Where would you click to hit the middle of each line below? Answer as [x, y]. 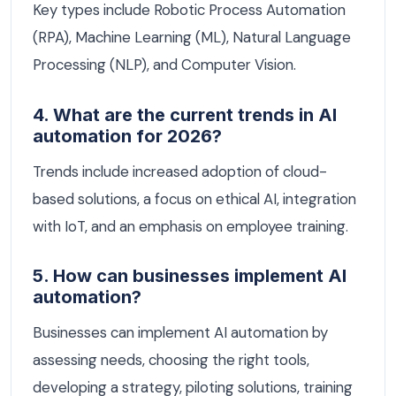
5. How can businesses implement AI [190, 276]
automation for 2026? [127, 136]
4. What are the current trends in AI [185, 114]
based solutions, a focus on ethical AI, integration [194, 198]
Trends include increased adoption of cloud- [180, 171]
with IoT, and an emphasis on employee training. [190, 226]
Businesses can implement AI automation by [180, 333]
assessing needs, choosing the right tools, [171, 360]
